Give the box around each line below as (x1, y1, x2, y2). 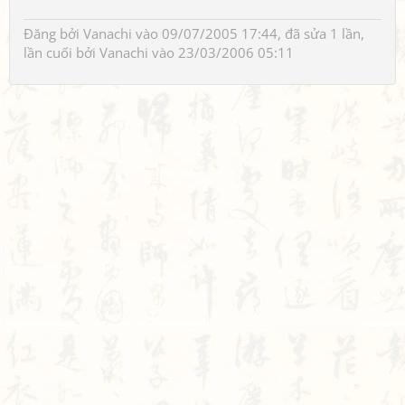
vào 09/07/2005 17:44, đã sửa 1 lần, (132, 24, 364, 42)
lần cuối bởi (24, 43, 99, 61)
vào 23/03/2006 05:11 (148, 43, 294, 61)
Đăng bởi (24, 24, 83, 42)
